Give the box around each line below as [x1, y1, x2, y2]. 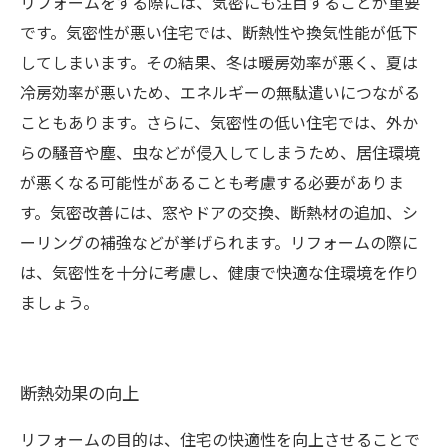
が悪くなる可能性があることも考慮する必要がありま [20, 169, 404, 194]
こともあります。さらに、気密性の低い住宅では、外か [20, 109, 418, 134]
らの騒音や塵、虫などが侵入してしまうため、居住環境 [20, 139, 420, 164]
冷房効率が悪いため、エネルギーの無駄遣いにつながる [20, 79, 420, 104]
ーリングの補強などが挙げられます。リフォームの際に [20, 229, 418, 254]
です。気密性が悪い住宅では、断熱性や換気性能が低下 [20, 19, 418, 44]
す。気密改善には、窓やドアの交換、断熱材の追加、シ [20, 199, 418, 224]
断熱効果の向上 [20, 379, 139, 405]
